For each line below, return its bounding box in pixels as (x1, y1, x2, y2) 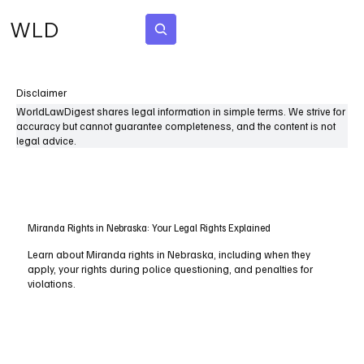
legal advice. (16, 134, 76, 147)
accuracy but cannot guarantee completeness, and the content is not (16, 119, 336, 132)
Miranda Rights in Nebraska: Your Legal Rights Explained (28, 221, 271, 235)
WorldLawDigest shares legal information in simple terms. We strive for (16, 105, 345, 118)
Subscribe (216, 23, 257, 35)
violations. (28, 277, 76, 291)
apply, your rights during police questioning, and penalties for (28, 262, 314, 276)
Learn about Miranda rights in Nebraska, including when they (28, 248, 311, 262)
